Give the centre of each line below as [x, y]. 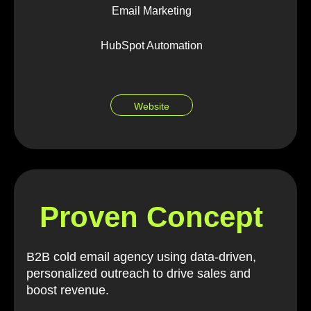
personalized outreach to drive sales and [138, 273]
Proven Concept [151, 217]
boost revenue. [68, 290]
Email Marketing [151, 10]
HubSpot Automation [151, 45]
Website [151, 107]
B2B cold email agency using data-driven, [141, 257]
